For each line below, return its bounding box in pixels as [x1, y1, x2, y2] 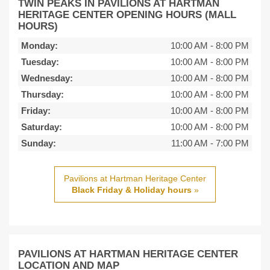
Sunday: [21, 138, 56, 149]
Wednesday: [21, 73, 73, 84]
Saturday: [21, 122, 62, 133]
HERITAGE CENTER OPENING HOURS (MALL [18, 9, 236, 20]
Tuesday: [21, 57, 59, 67]
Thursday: [21, 89, 64, 100]
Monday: [21, 40, 58, 51]
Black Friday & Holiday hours [71, 185, 192, 195]
